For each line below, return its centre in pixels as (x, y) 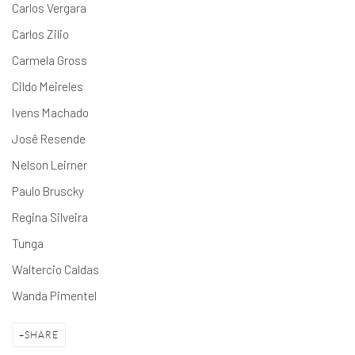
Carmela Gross (50, 60)
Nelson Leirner (50, 165)
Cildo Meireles (48, 86)
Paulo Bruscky (48, 191)
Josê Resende (49, 139)
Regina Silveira (50, 217)
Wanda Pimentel (54, 296)
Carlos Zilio (40, 34)
